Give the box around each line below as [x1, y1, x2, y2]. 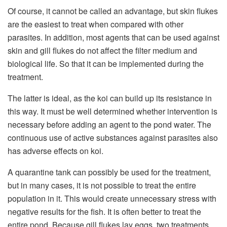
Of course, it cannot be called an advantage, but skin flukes [8, 5, 218, 17]
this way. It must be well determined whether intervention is [8, 105, 217, 117]
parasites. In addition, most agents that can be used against [8, 31, 219, 43]
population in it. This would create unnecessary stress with [8, 192, 216, 204]
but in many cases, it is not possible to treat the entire [8, 179, 196, 191]
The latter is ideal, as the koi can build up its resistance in [8, 92, 212, 104]
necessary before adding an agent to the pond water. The [8, 118, 211, 130]
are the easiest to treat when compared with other [8, 18, 183, 30]
